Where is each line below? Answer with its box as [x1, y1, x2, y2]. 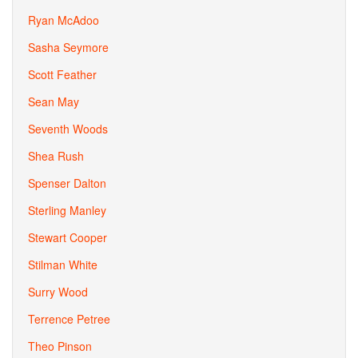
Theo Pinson [28, 338, 92, 354]
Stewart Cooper [28, 229, 107, 245]
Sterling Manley [28, 202, 106, 218]
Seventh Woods [28, 121, 108, 137]
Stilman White [28, 257, 97, 272]
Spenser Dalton [28, 175, 106, 191]
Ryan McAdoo [28, 12, 99, 28]
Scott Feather [28, 66, 97, 82]
